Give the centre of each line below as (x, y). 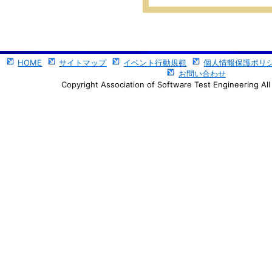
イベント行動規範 (155, 63)
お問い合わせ (202, 73)
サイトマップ (83, 63)
